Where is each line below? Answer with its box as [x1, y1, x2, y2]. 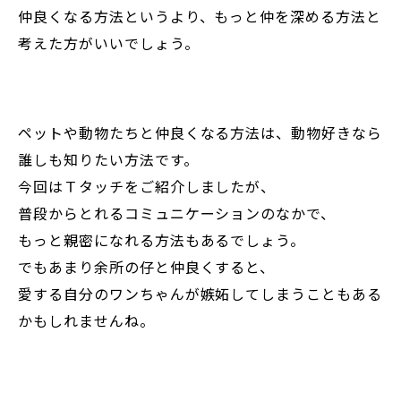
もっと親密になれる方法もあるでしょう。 [18, 229, 306, 252]
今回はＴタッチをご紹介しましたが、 [18, 175, 277, 198]
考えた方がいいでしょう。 [18, 32, 200, 55]
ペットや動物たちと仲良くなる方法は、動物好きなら [18, 122, 383, 144]
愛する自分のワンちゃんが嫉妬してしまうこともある [18, 283, 383, 305]
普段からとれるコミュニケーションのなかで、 [18, 202, 337, 225]
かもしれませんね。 [18, 310, 155, 332]
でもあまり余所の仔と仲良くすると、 [18, 256, 276, 278]
